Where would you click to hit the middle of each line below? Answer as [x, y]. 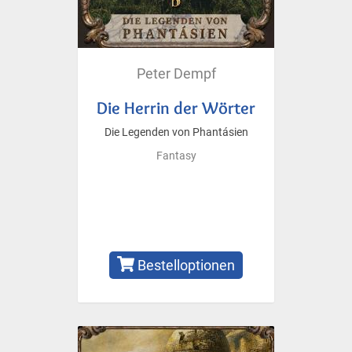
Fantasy [176, 156]
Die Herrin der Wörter [176, 107]
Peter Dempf [176, 73]
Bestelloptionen [185, 265]
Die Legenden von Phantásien [176, 132]
